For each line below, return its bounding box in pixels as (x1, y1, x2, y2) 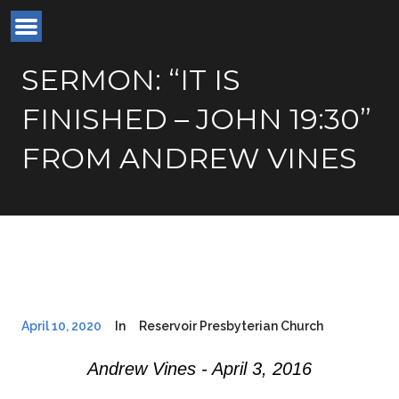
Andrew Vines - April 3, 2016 (87, 359, 312, 379)
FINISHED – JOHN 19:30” (21, 102, 371, 136)
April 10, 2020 (21, 319, 102, 333)
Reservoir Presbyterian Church (139, 319, 323, 333)
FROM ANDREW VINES (21, 141, 357, 175)
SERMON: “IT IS (21, 62, 240, 97)
